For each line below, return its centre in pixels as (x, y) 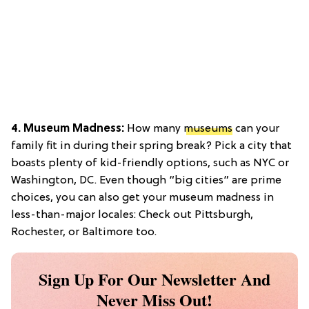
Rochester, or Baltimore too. (84, 232)
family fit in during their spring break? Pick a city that (151, 146)
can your (256, 129)
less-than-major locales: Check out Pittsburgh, (132, 215)
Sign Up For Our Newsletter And (154, 279)
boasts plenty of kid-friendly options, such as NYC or (150, 163)
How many (154, 129)
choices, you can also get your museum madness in (142, 198)
